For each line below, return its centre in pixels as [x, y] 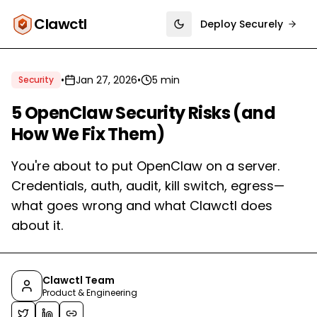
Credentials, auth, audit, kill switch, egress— [148, 186]
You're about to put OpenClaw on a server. [145, 166]
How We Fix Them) [88, 134]
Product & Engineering [90, 293]
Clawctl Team [79, 280]
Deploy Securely [242, 24]
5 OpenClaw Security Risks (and [143, 113]
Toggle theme [214, 30]
